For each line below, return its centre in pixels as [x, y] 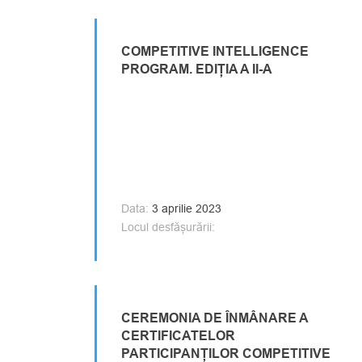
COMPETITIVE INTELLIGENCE [215, 51]
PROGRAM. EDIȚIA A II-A [197, 69]
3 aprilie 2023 [185, 208]
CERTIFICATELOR [178, 336]
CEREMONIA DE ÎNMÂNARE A [215, 318]
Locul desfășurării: [168, 227]
